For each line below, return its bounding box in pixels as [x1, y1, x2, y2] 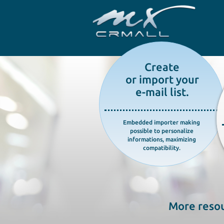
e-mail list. [135, 85, 189, 98]
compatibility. [142, 144, 180, 151]
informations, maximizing [127, 135, 196, 142]
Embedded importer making [123, 118, 200, 125]
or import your [125, 72, 199, 85]
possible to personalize [129, 127, 193, 134]
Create [144, 60, 179, 73]
